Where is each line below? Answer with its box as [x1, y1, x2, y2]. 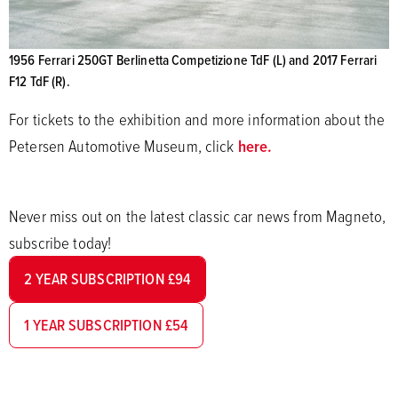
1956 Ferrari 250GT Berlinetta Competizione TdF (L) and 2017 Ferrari [9, 50, 378, 70]
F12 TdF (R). [9, 71, 70, 92]
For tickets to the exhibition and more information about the [9, 107, 386, 131]
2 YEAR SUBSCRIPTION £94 [24, 267, 192, 291]
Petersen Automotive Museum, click [9, 134, 238, 158]
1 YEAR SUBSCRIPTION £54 [24, 314, 189, 337]
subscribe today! [9, 231, 112, 255]
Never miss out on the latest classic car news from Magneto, [9, 204, 386, 228]
